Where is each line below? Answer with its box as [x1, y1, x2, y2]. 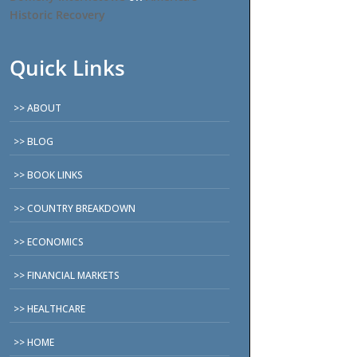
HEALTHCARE [27, 301, 86, 316]
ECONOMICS [27, 234, 84, 249]
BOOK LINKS [27, 167, 84, 182]
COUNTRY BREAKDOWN [27, 201, 136, 215]
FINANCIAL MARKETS [27, 268, 120, 282]
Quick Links [10, 53, 126, 82]
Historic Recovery [10, 6, 106, 22]
